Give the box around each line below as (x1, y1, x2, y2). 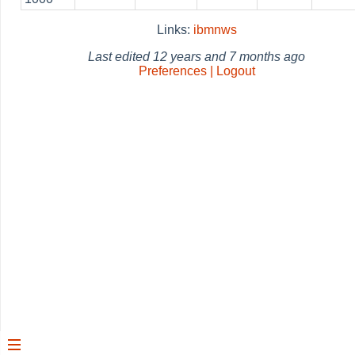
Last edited (88, 50, 153, 63)
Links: (156, 23, 193, 36)
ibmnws (193, 23, 237, 36)
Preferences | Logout (138, 64, 255, 78)
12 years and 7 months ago (153, 50, 305, 63)
